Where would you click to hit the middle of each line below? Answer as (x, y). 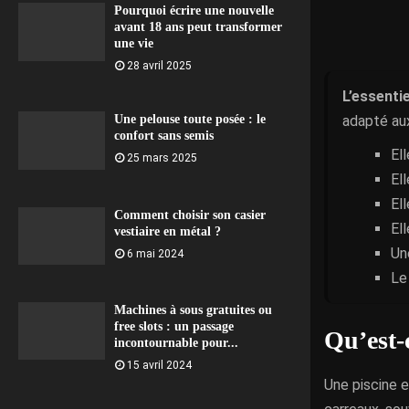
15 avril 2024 (159, 366)
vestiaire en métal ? (168, 231)
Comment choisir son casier (190, 215)
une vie (134, 44)
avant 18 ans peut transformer (198, 27)
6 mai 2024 (155, 253)
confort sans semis (164, 136)
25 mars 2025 (162, 158)
